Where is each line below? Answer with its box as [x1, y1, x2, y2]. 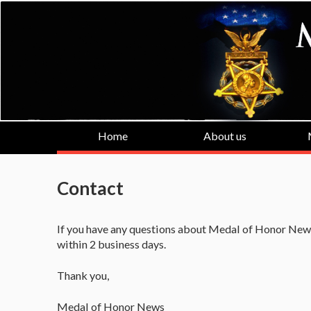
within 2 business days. [57, 237, 166, 251]
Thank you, [57, 268, 109, 282]
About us [203, 128, 247, 142]
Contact [57, 176, 124, 199]
